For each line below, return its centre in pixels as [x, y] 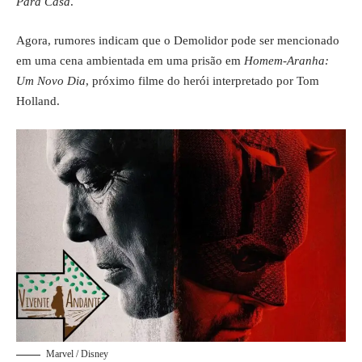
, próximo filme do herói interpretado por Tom [202, 80]
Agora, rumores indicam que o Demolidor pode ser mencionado [178, 40]
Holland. [38, 101]
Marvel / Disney [77, 354]
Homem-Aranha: [286, 60]
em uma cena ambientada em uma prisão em [130, 60]
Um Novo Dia [51, 80]
